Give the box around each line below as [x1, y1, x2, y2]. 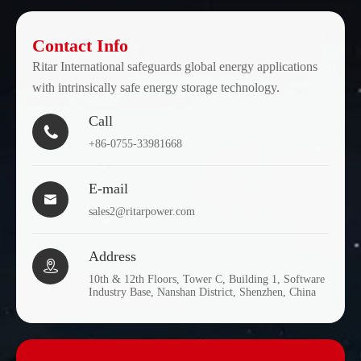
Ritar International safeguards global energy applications [32, 60, 317, 73]
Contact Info [32, 35, 128, 56]
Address [89, 248, 136, 264]
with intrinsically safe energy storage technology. [32, 81, 280, 94]
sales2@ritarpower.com [89, 205, 195, 218]
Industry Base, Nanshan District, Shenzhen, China [89, 286, 316, 298]
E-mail [89, 180, 128, 197]
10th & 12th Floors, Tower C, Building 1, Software [89, 273, 325, 285]
